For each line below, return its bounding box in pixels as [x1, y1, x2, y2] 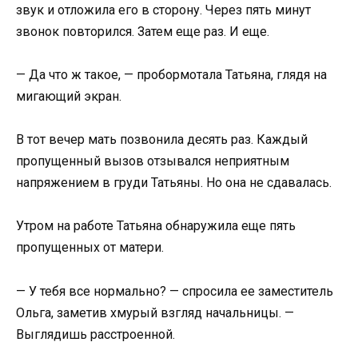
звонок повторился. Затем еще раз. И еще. [16, 23, 269, 39]
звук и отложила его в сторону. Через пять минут [16, 2, 311, 18]
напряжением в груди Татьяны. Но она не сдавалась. [16, 175, 332, 191]
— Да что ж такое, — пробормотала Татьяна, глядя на [16, 67, 327, 82]
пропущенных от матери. [16, 240, 164, 256]
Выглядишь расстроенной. [16, 326, 175, 342]
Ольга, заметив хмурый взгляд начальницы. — [16, 304, 294, 320]
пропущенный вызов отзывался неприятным [16, 153, 289, 169]
